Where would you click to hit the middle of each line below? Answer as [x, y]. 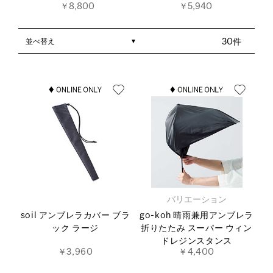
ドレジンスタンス [197, 241]
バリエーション [197, 200]
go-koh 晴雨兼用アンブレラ [197, 215]
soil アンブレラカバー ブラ [75, 215]
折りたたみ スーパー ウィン [197, 228]
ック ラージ [75, 228]
